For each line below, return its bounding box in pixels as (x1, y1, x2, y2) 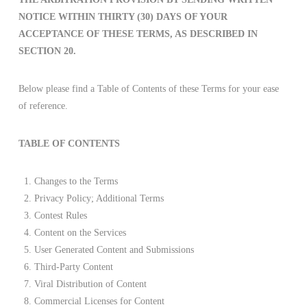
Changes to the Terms (34, 175, 119, 186)
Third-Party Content (34, 261, 114, 272)
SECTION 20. (18, 45, 76, 56)
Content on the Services (34, 227, 127, 238)
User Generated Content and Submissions (34, 244, 195, 255)
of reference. (18, 100, 68, 111)
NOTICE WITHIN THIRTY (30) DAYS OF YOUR (18, 11, 228, 22)
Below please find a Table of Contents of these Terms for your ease (18, 83, 279, 94)
